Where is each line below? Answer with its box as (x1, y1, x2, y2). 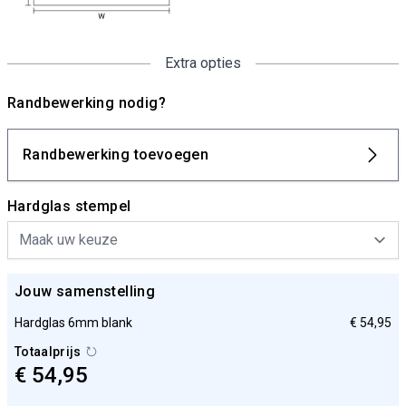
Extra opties (165, 54, 241, 72)
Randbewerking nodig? (7, 94, 166, 111)
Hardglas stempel (7, 198, 131, 215)
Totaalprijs (14, 344, 82, 359)
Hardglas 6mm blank (14, 315, 132, 330)
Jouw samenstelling (14, 283, 156, 300)
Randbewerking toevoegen (23, 146, 209, 163)
